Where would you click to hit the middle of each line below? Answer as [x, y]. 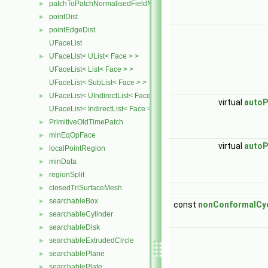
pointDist [63, 17]
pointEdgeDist [72, 30]
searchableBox [74, 201]
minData [63, 162]
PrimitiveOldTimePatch [86, 122]
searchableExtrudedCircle [92, 240]
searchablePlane [77, 254]
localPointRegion [77, 148]
